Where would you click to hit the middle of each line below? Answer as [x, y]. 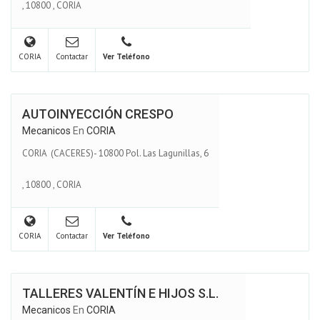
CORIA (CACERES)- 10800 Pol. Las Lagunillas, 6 [115, 153]
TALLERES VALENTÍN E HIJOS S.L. [120, 293]
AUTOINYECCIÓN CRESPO [98, 114]
